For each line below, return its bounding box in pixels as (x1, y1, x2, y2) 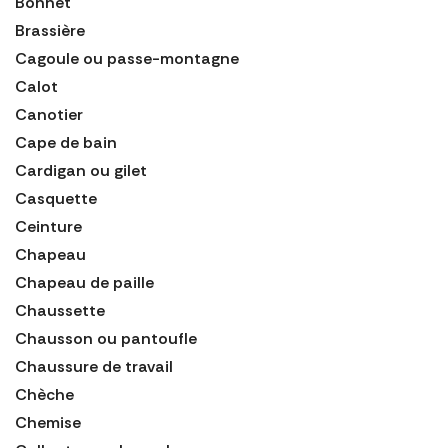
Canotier (15, 103, 83, 125)
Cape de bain (15, 131, 117, 153)
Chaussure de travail (15, 355, 173, 377)
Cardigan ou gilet (15, 159, 147, 181)
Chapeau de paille (15, 271, 154, 293)
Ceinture (15, 215, 82, 237)
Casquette (15, 187, 97, 209)
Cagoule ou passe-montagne (15, 47, 239, 69)
